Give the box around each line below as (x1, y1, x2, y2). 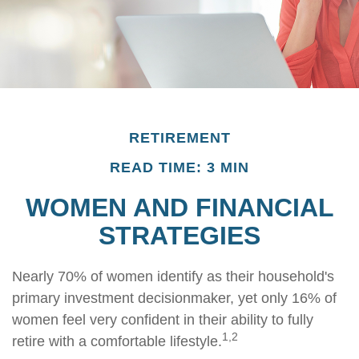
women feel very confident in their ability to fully (12, 312, 313, 328)
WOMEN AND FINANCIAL (25, 193, 334, 222)
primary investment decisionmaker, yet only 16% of (12, 290, 337, 306)
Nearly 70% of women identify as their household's (12, 268, 334, 284)
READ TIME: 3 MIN (110, 159, 249, 175)
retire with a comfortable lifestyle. (12, 333, 222, 349)
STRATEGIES (99, 221, 260, 250)
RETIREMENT (128, 130, 231, 146)
